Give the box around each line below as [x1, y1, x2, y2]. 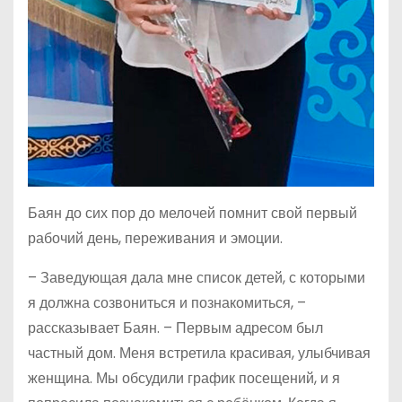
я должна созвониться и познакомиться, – [28, 293, 306, 314]
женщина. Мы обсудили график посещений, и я [28, 368, 340, 389]
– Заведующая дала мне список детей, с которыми [28, 267, 365, 289]
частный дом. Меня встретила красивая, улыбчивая [28, 343, 371, 364]
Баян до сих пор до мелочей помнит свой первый [28, 203, 357, 224]
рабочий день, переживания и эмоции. [28, 228, 283, 249]
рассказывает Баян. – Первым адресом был [28, 318, 323, 339]
